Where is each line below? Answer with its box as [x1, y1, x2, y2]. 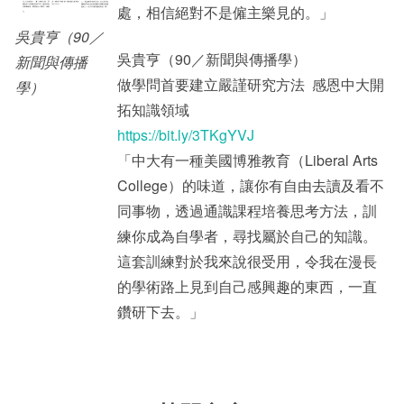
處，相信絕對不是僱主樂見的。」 [117, 2, 334, 23]
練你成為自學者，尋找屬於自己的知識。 [117, 225, 377, 246]
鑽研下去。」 [117, 301, 204, 322]
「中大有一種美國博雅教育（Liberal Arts [117, 150, 378, 170]
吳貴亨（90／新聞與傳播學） [117, 49, 307, 69]
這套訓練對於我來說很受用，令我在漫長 [117, 251, 377, 271]
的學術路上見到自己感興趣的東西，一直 [117, 276, 377, 297]
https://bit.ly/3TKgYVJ [117, 124, 254, 145]
